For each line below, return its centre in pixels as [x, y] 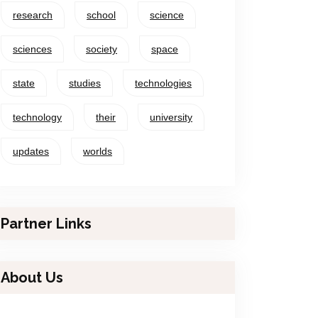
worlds [98, 151]
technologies [163, 83]
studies [85, 83]
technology [37, 117]
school [101, 15]
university [171, 117]
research [33, 15]
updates [31, 151]
